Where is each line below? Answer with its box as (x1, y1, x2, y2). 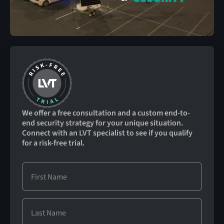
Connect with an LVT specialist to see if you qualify (21, 127, 192, 138)
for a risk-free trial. (21, 137, 84, 148)
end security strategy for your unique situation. (21, 117, 183, 128)
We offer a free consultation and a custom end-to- (21, 107, 190, 118)
